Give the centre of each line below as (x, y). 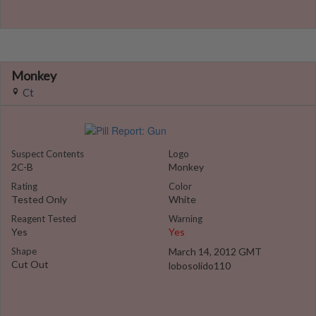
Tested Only (39, 199)
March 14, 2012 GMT (215, 251)
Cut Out (30, 264)
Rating (24, 186)
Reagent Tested (44, 219)
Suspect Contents (48, 154)
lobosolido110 (200, 266)
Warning (186, 219)
